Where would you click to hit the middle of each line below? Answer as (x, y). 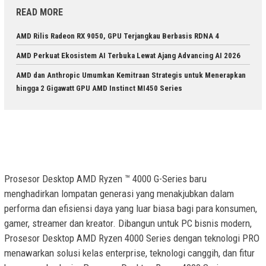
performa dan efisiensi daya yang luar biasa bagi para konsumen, (131, 208)
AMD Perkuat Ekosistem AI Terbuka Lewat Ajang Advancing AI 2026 (128, 56)
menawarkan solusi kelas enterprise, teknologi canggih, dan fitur (129, 253)
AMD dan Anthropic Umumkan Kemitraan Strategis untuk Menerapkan (131, 75)
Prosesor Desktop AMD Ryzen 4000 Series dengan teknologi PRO (132, 238)
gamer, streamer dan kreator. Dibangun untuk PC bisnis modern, (128, 223)
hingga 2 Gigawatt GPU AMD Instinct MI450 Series (99, 88)
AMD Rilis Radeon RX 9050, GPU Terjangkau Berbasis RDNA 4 (118, 36)
